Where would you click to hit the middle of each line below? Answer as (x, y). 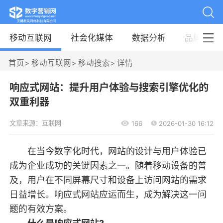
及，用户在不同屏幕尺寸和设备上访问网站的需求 (108, 180)
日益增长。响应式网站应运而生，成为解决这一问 (108, 194)
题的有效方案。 (41, 209)
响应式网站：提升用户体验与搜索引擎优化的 (109, 87)
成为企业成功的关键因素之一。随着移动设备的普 (108, 165)
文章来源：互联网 (35, 123)
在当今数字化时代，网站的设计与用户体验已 (108, 151)
